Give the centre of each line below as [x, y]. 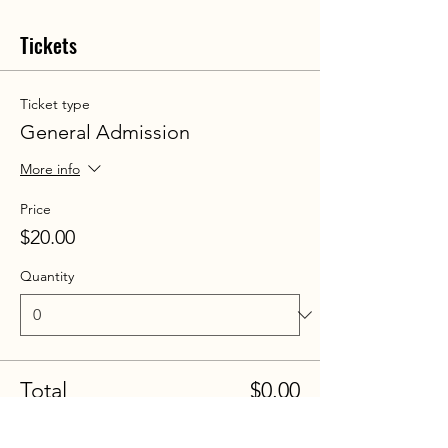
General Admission [105, 132]
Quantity [47, 276]
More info [50, 169]
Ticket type [55, 104]
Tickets [48, 45]
